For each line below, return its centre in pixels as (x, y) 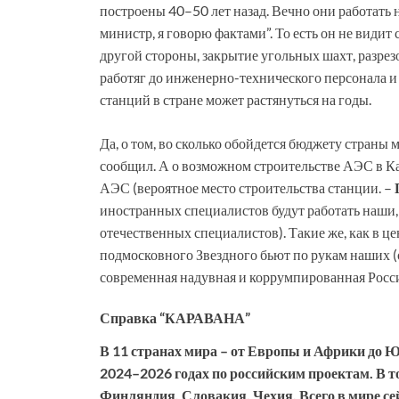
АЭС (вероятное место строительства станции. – (247, 187)
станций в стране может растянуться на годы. (236, 99)
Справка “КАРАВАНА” (175, 317)
